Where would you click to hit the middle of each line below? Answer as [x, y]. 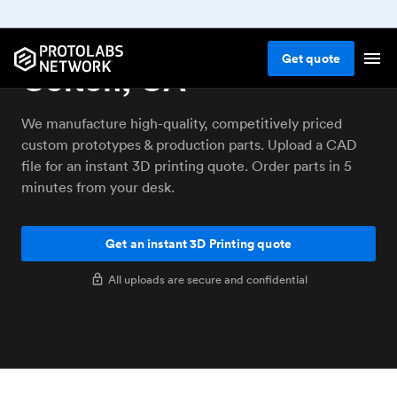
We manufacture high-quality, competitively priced [182, 123]
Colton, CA [104, 79]
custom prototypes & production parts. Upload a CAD [189, 144]
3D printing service [162, 41]
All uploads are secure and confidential [207, 279]
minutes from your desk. [98, 187]
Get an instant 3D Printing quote [198, 244]
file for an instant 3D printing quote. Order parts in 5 [187, 166]
